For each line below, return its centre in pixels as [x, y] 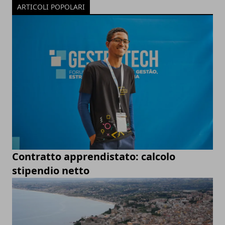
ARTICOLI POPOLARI [51, 7]
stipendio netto [51, 170]
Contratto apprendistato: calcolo [94, 156]
